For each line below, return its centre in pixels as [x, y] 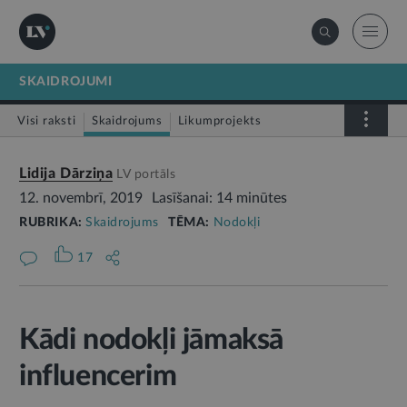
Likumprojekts [220, 121]
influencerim [98, 376]
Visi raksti [47, 121]
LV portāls [146, 174]
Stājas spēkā [63, 156]
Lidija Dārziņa [66, 174]
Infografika [146, 156]
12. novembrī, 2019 [81, 198]
